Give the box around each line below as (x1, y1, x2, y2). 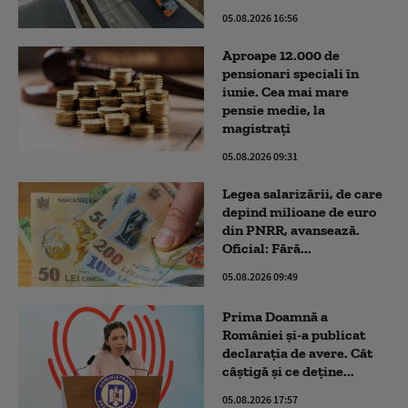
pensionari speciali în (222, 65, 359, 83)
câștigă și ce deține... (222, 362, 354, 381)
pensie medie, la (222, 101, 325, 119)
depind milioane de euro (222, 203, 376, 221)
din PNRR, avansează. (222, 221, 360, 240)
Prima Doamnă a (222, 308, 328, 326)
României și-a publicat (222, 326, 365, 344)
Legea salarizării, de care (222, 185, 382, 203)
